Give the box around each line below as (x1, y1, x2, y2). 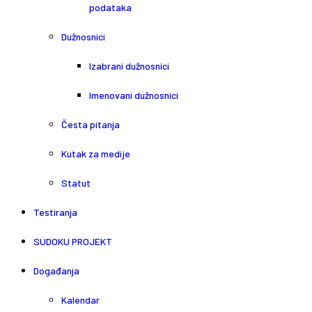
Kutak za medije (61, 148, 130, 159)
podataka (89, 1, 132, 13)
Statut (61, 177, 91, 189)
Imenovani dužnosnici (89, 89, 178, 101)
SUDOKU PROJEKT (33, 235, 112, 247)
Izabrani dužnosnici (89, 60, 169, 72)
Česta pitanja (61, 118, 120, 130)
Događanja (33, 265, 79, 276)
